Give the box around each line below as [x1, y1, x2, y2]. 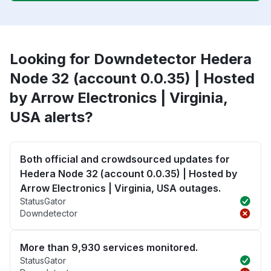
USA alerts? [10, 108, 93, 126]
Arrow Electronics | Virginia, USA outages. [20, 181, 221, 194]
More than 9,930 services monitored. [20, 241, 198, 253]
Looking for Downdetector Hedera [10, 50, 252, 68]
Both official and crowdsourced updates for [20, 152, 230, 165]
